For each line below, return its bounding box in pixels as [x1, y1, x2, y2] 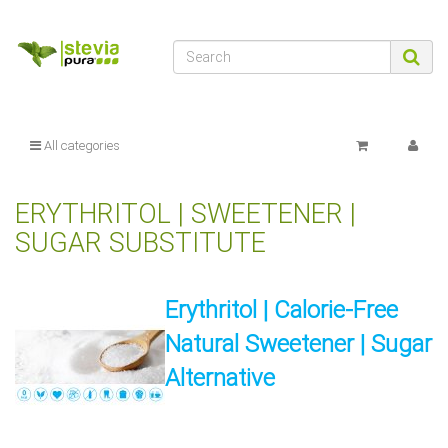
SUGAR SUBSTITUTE [15, 227, 266, 260]
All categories [41, 138, 120, 154]
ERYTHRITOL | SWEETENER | [15, 198, 356, 231]
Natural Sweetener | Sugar [165, 330, 432, 359]
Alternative [165, 364, 275, 393]
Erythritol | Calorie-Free [165, 296, 398, 325]
